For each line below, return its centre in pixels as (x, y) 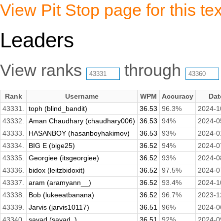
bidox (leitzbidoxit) (57, 170)
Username (82, 96)
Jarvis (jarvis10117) (59, 207)
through (153, 70)
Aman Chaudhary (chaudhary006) (82, 121)
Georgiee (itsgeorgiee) (64, 158)
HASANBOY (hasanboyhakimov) (79, 133)
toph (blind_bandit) (58, 109)
